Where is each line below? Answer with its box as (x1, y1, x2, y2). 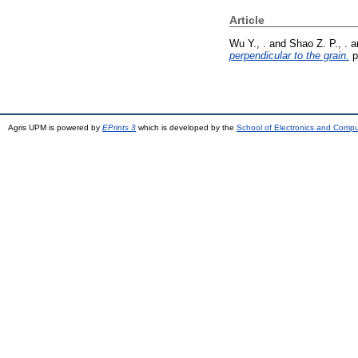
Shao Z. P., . (289, 37, 348, 50)
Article (229, 14, 265, 26)
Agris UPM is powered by (8, 122, 102, 132)
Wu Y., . (229, 37, 266, 50)
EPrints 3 (102, 122, 136, 132)
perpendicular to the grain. (229, 49, 349, 62)
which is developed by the (136, 122, 237, 132)
